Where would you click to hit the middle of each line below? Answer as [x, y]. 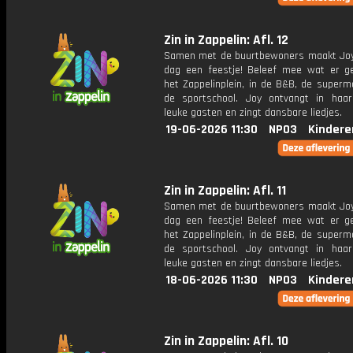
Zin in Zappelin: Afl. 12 [226, 40]
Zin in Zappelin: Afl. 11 [225, 191]
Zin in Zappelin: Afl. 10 [226, 341]
